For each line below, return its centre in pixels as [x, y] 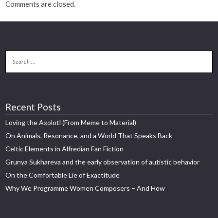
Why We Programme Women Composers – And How [85, 188]
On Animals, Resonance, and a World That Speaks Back [89, 136]
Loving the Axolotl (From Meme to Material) [71, 123]
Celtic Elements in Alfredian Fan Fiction [65, 149]
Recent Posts [33, 107]
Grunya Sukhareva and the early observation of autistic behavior [103, 162]
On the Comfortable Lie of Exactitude [63, 175]
